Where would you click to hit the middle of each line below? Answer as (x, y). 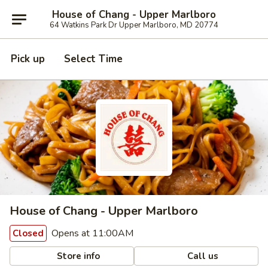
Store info (77, 256)
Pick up (28, 59)
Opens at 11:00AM (91, 233)
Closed (28, 233)
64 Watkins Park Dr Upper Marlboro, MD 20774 (134, 25)
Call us (202, 256)
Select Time (93, 59)
